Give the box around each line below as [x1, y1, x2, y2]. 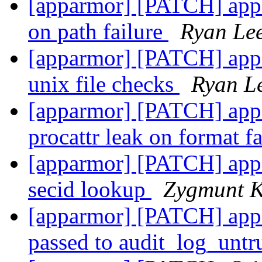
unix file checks [28, 71, 180, 97]
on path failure [28, 19, 168, 44]
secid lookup [28, 177, 151, 202]
